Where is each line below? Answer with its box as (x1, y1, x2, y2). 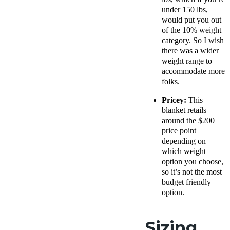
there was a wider (162, 46, 219, 55)
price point (162, 126, 196, 136)
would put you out (162, 15, 221, 25)
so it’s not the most (162, 167, 222, 177)
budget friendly (162, 178, 211, 187)
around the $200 (162, 116, 215, 125)
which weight (162, 147, 206, 156)
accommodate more (162, 67, 225, 76)
